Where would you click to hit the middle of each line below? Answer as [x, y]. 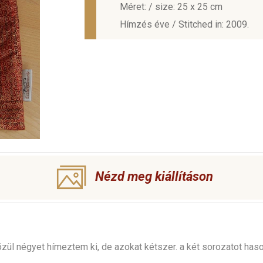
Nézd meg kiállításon [154, 177]
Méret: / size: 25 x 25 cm [171, 7]
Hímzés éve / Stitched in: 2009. [184, 24]
